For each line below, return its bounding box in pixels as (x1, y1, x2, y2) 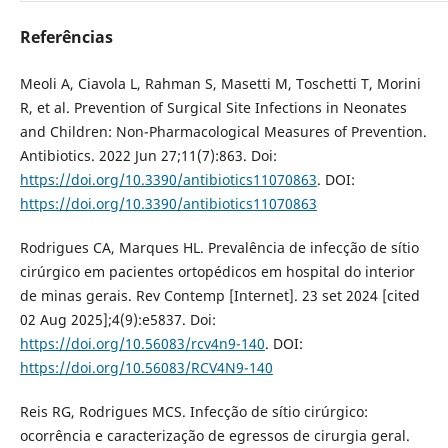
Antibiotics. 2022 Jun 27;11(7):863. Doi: (19, 146, 277, 166)
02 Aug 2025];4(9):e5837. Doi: (19, 310, 216, 330)
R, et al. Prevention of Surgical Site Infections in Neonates (19, 98, 407, 118)
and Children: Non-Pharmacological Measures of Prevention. (19, 122, 427, 142)
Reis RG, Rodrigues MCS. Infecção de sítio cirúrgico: (19, 402, 368, 422)
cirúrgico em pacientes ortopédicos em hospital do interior (19, 262, 415, 282)
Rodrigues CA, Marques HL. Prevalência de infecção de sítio (19, 238, 419, 258)
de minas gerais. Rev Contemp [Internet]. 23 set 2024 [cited (19, 286, 420, 306)
